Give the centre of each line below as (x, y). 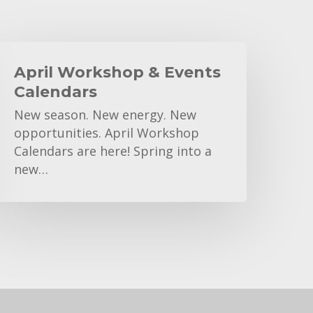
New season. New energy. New (105, 115)
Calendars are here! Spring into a (113, 151)
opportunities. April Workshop (107, 133)
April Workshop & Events (118, 73)
